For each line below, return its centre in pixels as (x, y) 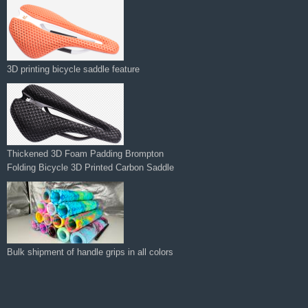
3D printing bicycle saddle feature (73, 55)
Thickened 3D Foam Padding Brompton (85, 140)
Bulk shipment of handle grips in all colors (90, 238)
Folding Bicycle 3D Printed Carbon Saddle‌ (90, 153)
